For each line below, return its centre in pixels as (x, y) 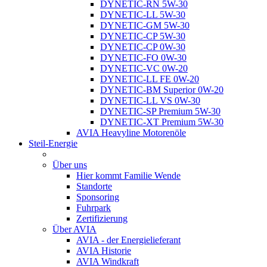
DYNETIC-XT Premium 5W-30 (162, 122)
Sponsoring (98, 197)
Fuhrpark (94, 208)
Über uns (70, 165)
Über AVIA (74, 229)
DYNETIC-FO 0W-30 (143, 58)
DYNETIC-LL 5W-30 (143, 15)
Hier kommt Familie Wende (128, 176)
